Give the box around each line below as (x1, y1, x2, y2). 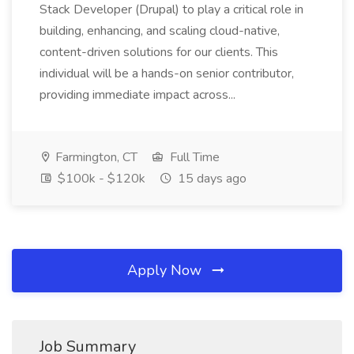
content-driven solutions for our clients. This (40, 43, 278, 61)
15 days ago (175, 170, 247, 187)
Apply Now (127, 261, 205, 280)
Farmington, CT (52, 149, 137, 166)
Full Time (167, 149, 220, 166)
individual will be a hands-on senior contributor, (40, 65, 294, 82)
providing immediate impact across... (40, 86, 239, 104)
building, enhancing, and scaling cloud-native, (40, 22, 280, 40)
